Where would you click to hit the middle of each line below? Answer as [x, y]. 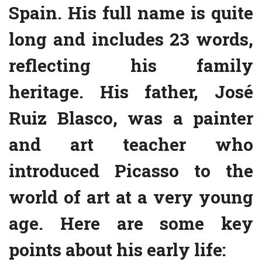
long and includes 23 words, [131, 39]
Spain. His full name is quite [131, 13]
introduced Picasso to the [131, 171]
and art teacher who [131, 144]
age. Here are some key [131, 223]
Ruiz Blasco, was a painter [131, 118]
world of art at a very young [131, 197]
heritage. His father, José [131, 92]
